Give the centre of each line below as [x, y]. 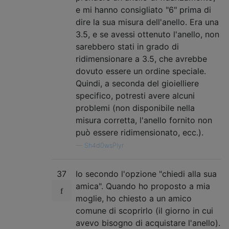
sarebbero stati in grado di [127, 46]
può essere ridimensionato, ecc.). [140, 132]
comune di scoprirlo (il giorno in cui [144, 210]
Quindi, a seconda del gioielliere [137, 83]
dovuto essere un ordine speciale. [141, 71]
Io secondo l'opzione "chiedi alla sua [146, 174]
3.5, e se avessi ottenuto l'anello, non [147, 34]
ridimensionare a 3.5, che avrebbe [141, 59]
